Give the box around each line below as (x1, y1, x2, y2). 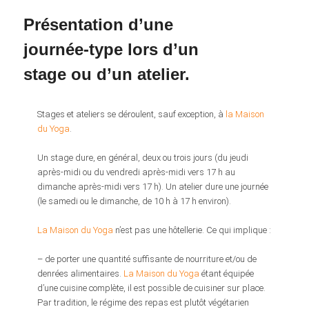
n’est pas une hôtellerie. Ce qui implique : (113, 224, 272, 235)
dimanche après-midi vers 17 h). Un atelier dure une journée (37, 181, 269, 192)
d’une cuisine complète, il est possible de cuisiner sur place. (37, 282, 266, 293)
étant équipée (199, 268, 255, 279)
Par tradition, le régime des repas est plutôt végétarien (37, 297, 250, 308)
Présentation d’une (23, 15, 174, 34)
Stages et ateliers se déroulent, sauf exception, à (37, 108, 226, 119)
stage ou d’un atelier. (23, 65, 190, 84)
